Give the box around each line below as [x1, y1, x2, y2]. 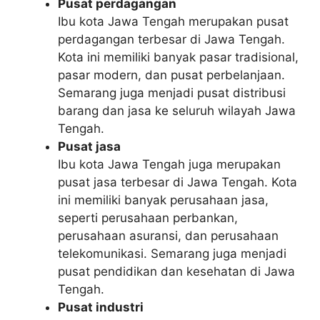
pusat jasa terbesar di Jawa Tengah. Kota [58, 175, 297, 189]
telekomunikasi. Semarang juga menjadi [58, 246, 286, 261]
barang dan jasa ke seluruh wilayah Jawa [58, 104, 296, 118]
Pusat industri [58, 300, 144, 314]
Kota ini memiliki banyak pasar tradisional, [58, 50, 299, 64]
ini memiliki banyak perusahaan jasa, [58, 193, 269, 207]
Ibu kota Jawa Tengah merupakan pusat [58, 14, 289, 29]
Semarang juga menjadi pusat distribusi [58, 86, 286, 100]
